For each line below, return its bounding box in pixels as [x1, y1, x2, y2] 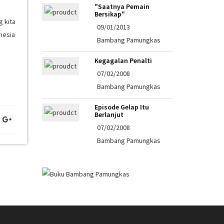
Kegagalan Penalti [94, 55, 152, 65]
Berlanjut [94, 109, 123, 119]
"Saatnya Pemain [94, 1, 149, 11]
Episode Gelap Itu [94, 102, 149, 111]
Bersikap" [94, 9, 125, 18]
